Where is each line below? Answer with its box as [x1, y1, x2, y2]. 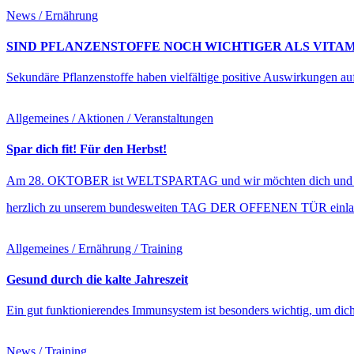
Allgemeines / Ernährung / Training [6, 241, 183, 255]
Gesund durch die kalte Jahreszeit [6, 272, 188, 286]
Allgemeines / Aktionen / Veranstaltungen [6, 111, 213, 126]
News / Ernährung [6, 8, 98, 22]
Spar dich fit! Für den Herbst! [6, 142, 167, 156]
